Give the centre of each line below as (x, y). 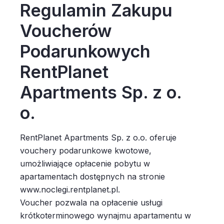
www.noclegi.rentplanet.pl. (71, 189)
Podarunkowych (85, 51)
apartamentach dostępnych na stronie (92, 176)
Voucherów (66, 31)
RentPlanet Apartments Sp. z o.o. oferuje (98, 137)
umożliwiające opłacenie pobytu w (85, 163)
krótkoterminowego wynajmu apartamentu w (105, 215)
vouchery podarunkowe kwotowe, (86, 150)
